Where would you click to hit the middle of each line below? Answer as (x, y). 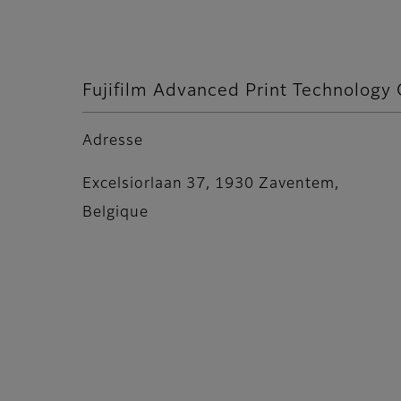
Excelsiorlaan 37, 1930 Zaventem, (211, 185)
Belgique (115, 213)
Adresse (113, 142)
